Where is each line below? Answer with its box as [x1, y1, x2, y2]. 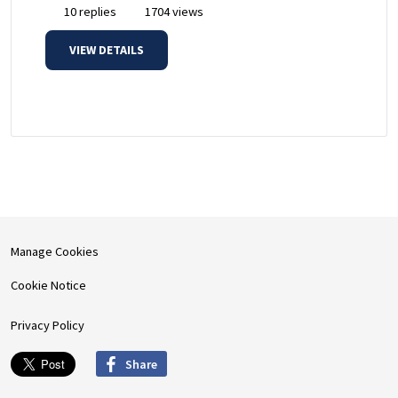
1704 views [142, 4, 203, 20]
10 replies [61, 4, 116, 20]
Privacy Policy [11, 317, 84, 334]
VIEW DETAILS [69, 42, 144, 59]
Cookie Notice [11, 277, 86, 294]
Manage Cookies [11, 243, 99, 260]
